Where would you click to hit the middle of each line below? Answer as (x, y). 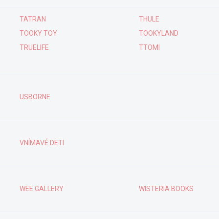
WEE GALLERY (41, 189)
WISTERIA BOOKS (166, 189)
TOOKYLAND (159, 33)
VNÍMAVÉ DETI (42, 143)
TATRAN (33, 19)
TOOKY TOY (38, 33)
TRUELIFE (34, 47)
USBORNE (35, 97)
